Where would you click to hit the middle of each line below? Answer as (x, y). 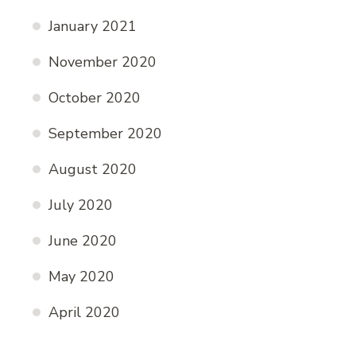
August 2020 (93, 170)
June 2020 (83, 241)
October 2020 (95, 98)
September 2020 (105, 134)
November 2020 (103, 62)
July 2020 (81, 205)
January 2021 (93, 27)
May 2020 (81, 277)
